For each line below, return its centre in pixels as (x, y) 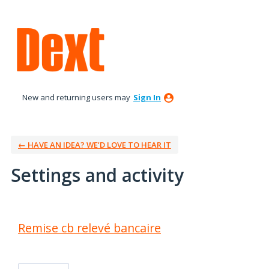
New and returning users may (77, 97)
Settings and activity (97, 175)
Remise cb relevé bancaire (89, 228)
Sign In (147, 97)
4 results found (41, 213)
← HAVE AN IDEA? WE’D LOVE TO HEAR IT (95, 145)
